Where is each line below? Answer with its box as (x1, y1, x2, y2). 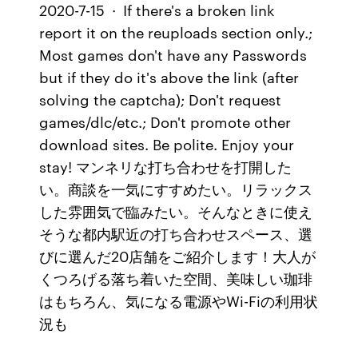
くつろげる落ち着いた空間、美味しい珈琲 (39, 268, 313, 288)
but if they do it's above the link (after (39, 66, 300, 87)
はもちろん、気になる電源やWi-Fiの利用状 (39, 290, 319, 311)
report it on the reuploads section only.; (39, 22, 313, 42)
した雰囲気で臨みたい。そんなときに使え (39, 201, 313, 221)
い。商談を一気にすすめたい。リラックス (39, 178, 313, 199)
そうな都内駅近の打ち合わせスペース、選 (39, 223, 313, 244)
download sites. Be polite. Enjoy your (39, 133, 295, 154)
